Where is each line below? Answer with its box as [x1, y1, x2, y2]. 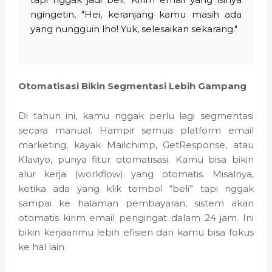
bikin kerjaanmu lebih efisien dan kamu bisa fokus [18, 226, 254, 239]
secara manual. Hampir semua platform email [18, 124, 254, 137]
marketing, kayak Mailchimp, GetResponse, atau [18, 139, 254, 151]
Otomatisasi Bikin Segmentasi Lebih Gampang [18, 80, 246, 92]
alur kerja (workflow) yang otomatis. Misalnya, [18, 168, 254, 180]
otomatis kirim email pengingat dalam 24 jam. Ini [18, 212, 254, 224]
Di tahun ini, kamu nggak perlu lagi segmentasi [18, 110, 254, 122]
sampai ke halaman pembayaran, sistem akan [18, 197, 254, 209]
